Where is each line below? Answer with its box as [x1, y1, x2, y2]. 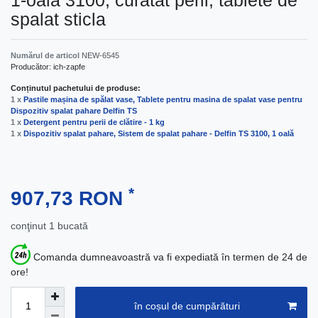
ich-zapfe [53, 62, 85, 72]
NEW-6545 [82, 51, 119, 60]
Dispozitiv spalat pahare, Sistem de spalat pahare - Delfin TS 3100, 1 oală [23, 129, 294, 138]
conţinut [11, 220, 49, 232]
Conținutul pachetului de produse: [11, 84, 141, 93]
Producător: [11, 62, 53, 72]
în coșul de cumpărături [133, 300, 240, 312]
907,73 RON [11, 187, 128, 210]
